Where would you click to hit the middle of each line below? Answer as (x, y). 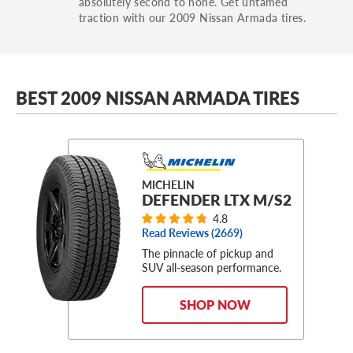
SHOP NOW (215, 305)
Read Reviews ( (178, 233)
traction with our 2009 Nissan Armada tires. (193, 17)
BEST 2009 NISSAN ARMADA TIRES (158, 97)
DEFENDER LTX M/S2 (217, 199)
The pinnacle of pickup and (208, 253)
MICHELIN (168, 184)
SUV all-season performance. (212, 268)
